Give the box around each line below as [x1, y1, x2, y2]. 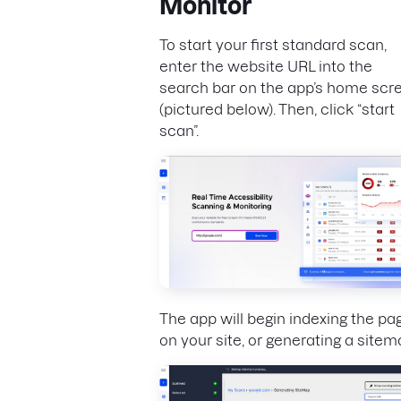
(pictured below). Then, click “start [159, 101, 395, 117]
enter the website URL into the [159, 58, 372, 74]
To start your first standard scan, [159, 37, 387, 53]
